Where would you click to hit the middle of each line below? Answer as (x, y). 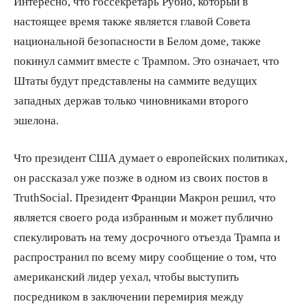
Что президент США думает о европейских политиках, (151, 157)
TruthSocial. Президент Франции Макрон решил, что (145, 197)
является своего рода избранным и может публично (143, 217)
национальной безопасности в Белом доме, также (137, 40)
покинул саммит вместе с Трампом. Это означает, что (147, 60)
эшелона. (36, 120)
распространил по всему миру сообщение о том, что (145, 256)
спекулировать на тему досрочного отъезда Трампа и (147, 236)
